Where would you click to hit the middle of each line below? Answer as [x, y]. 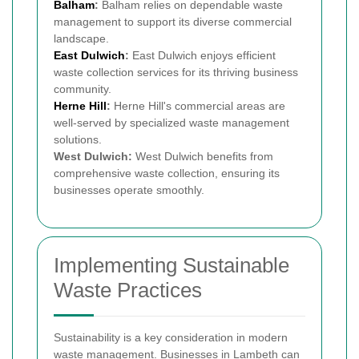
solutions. [78, 139]
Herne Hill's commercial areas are [198, 105]
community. [83, 89]
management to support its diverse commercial [173, 21]
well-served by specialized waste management [171, 122]
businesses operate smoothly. [129, 190]
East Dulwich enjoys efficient [202, 55]
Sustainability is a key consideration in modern [171, 337]
